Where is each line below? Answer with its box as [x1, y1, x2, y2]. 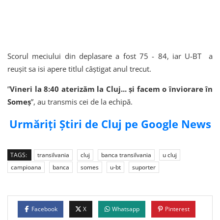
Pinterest [165, 205, 190, 213]
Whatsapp [112, 205, 139, 213]
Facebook [31, 205, 57, 213]
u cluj [163, 151, 177, 159]
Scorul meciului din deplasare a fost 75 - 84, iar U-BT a [7, 51, 213, 61]
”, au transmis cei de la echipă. [31, 97, 133, 107]
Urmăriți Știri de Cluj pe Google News [9, 116, 211, 131]
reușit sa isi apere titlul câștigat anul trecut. [7, 64, 151, 74]
